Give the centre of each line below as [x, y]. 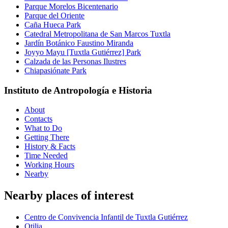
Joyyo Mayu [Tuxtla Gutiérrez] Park [83, 52]
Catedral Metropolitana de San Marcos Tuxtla [97, 34]
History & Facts [50, 147]
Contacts [38, 119]
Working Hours [49, 165]
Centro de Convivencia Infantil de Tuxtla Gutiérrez [106, 217]
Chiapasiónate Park [55, 70]
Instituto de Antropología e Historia [78, 90]
